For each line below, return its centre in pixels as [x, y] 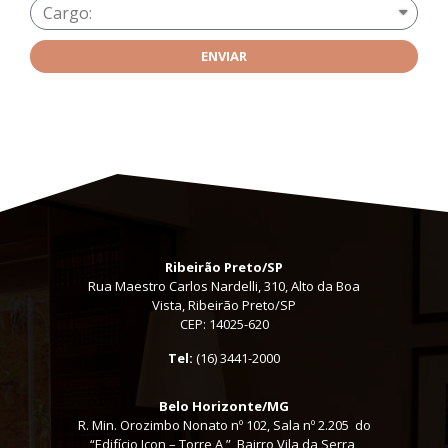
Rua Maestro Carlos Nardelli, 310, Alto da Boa [224, 286]
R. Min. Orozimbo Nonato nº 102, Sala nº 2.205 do [224, 425]
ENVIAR [224, 56]
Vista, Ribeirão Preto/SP [224, 305]
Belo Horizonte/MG [224, 406]
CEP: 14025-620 [224, 324]
